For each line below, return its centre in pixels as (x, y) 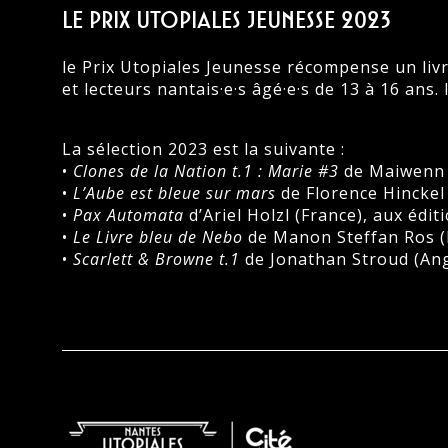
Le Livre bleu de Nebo (158, 236)
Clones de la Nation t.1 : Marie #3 (206, 170)
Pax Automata (128, 214)
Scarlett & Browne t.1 (156, 258)
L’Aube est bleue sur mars (174, 192)
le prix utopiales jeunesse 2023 (226, 19)
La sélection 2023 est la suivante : (203, 148)
